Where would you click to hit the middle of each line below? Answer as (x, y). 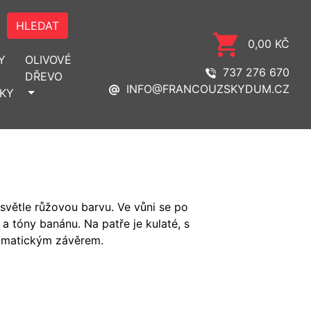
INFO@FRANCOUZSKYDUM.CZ (208, 89)
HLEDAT (37, 26)
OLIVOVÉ (48, 60)
